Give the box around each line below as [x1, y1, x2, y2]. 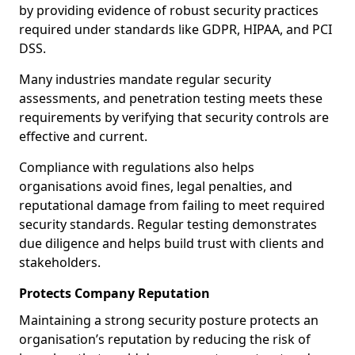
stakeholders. [19, 254, 101, 271]
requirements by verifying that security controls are [19, 109, 329, 126]
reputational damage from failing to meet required [19, 197, 325, 214]
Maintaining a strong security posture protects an [19, 311, 319, 329]
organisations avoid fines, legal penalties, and [19, 177, 292, 195]
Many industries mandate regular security [19, 71, 271, 88]
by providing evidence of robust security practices [19, 2, 319, 19]
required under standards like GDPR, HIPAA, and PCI [19, 21, 332, 38]
